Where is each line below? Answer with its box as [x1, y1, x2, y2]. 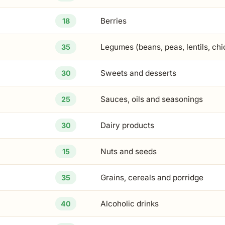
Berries [100, 16, 127, 26]
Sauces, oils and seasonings [100, 94, 203, 104]
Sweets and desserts [100, 68, 176, 78]
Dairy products [100, 121, 154, 130]
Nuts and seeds [100, 147, 157, 156]
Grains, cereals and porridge [100, 173, 203, 182]
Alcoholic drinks [100, 199, 159, 208]
